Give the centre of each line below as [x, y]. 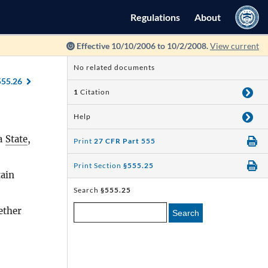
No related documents [114, 67]
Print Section [98, 165]
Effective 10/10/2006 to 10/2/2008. [142, 46]
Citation [95, 92]
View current [234, 46]
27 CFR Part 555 [125, 141]
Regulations [155, 17]
